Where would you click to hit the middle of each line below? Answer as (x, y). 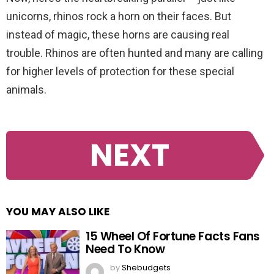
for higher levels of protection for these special (120, 72)
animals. (26, 90)
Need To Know (125, 249)
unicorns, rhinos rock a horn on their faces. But (119, 17)
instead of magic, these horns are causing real (118, 35)
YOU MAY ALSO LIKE (58, 211)
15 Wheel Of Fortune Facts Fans (173, 236)
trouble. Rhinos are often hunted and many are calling (135, 53)
